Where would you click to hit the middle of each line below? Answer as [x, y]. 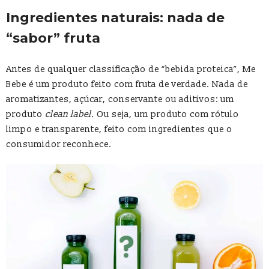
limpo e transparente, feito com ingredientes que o [119, 129]
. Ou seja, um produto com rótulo [165, 114]
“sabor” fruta [53, 38]
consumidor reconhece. [59, 144]
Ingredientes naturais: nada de [115, 17]
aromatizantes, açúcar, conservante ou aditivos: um [120, 99]
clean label [68, 114]
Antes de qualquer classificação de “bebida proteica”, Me [131, 69]
